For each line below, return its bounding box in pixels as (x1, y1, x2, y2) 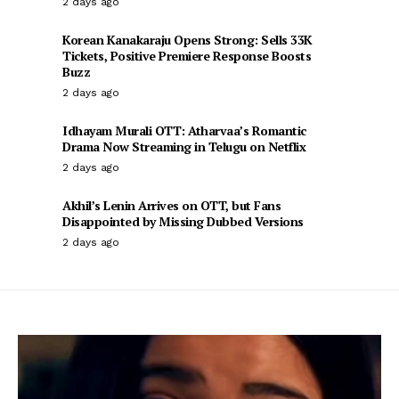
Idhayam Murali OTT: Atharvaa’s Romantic (62, 122, 306, 139)
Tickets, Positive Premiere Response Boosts (62, 47, 311, 64)
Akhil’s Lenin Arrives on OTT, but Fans (62, 197, 281, 214)
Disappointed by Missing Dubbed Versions (62, 213, 304, 230)
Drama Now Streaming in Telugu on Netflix (62, 138, 305, 155)
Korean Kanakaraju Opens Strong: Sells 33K (62, 31, 313, 48)
